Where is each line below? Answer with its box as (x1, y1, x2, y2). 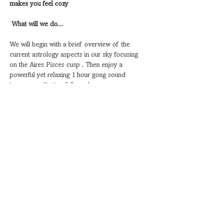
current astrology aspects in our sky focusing (10, 51, 140, 58)
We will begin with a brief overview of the (10, 41, 132, 48)
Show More (10, 108, 44, 114)
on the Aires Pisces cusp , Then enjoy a (10, 62, 124, 68)
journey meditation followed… (10, 82, 97, 89)
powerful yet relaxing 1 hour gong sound (10, 72, 127, 78)
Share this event (10, 160, 77, 169)
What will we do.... (12, 21, 63, 28)
